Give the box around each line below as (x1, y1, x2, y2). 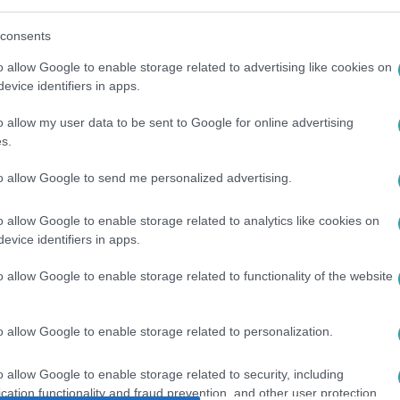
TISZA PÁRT (334, 359, 394, 371)
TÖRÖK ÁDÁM (223, 359, 295, 371)
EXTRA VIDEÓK (108, 359, 184, 371)
